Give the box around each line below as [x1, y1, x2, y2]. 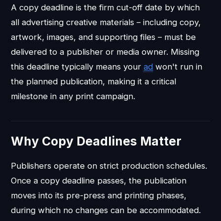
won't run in [153, 62, 203, 72]
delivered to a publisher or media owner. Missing [11, 47, 200, 57]
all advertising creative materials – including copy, [11, 17, 201, 28]
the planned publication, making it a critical [11, 76, 177, 87]
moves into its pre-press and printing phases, [11, 190, 187, 201]
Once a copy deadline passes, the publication [11, 176, 187, 186]
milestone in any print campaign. [11, 91, 136, 102]
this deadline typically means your [11, 62, 144, 72]
